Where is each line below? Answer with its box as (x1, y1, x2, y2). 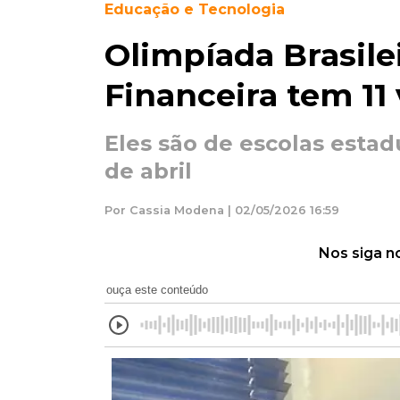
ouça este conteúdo (106, 282, 208, 296)
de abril (104, 158, 192, 184)
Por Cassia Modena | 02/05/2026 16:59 (104, 203, 339, 217)
